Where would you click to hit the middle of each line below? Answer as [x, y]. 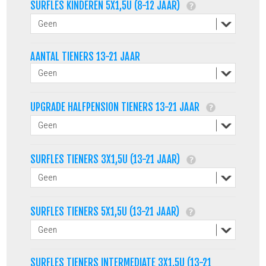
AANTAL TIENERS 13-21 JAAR [85, 56]
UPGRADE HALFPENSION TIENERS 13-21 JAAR [116, 107]
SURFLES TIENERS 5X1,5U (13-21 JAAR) [106, 211]
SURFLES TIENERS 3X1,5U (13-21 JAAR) [107, 159]
